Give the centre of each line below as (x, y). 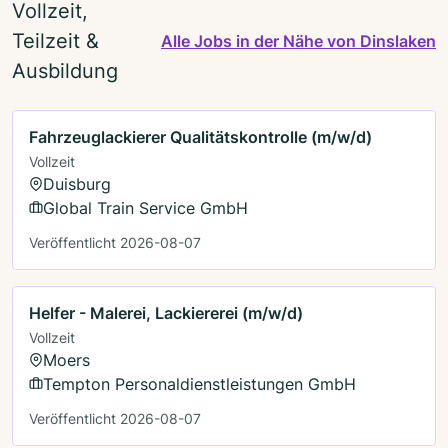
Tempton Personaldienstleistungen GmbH (199, 383)
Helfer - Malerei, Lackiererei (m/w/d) (166, 312)
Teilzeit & (55, 40)
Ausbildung (65, 70)
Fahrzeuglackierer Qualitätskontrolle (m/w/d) (200, 136)
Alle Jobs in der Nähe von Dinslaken (298, 40)
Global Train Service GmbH (145, 207)
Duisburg (77, 183)
